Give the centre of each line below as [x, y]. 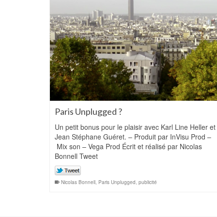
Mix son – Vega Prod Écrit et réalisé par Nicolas [128, 146]
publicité [148, 182]
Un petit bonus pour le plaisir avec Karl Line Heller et [135, 127]
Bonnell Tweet [76, 156]
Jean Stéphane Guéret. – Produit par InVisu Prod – [133, 137]
